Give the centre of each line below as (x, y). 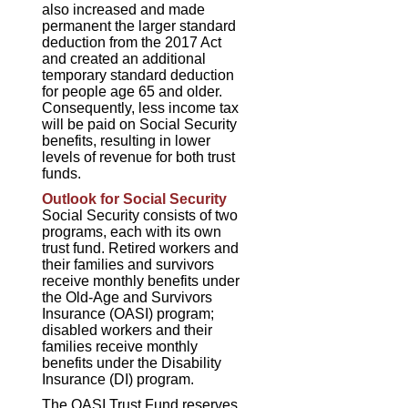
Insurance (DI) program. (118, 379)
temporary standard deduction (138, 75)
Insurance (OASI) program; (128, 313)
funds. (62, 173)
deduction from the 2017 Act (132, 42)
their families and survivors (128, 264)
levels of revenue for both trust (139, 157)
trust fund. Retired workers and (141, 248)
